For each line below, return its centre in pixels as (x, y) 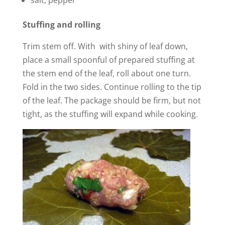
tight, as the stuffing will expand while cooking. (110, 114)
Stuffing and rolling (61, 25)
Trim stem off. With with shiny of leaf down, (105, 46)
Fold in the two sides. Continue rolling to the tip (112, 87)
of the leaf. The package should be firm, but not (111, 101)
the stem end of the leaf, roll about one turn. (106, 74)
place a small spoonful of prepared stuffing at (108, 60)
